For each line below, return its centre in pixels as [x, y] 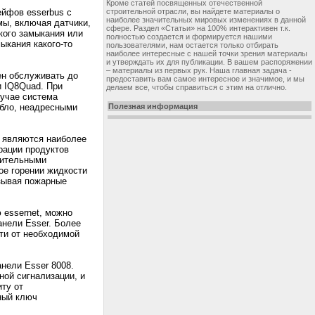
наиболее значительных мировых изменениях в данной [206, 20]
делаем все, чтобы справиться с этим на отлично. [197, 87]
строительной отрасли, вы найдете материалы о [193, 11]
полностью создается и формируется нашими [189, 37]
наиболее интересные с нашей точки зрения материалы [207, 53]
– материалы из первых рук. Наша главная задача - [199, 70]
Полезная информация [153, 106]
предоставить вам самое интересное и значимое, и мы [205, 79]
